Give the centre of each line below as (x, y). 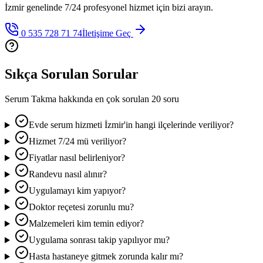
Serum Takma (31, 99)
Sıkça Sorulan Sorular (72, 74)
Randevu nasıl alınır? (68, 174)
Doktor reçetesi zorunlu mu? (81, 207)
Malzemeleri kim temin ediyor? (86, 224)
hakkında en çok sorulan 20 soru (118, 99)
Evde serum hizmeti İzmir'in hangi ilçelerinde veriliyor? (131, 125)
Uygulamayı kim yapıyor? (77, 191)
